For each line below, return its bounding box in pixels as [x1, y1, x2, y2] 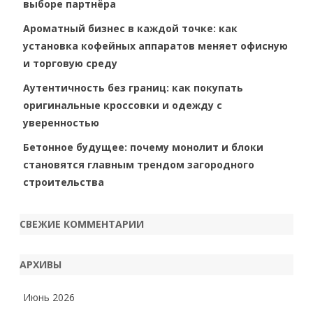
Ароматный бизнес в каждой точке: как [23, 22, 238, 35]
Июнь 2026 [23, 291, 75, 304]
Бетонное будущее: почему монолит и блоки [23, 140, 263, 154]
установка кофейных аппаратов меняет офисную [23, 39, 288, 52]
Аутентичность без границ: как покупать [23, 81, 243, 94]
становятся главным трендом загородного [23, 158, 254, 171]
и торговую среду [23, 57, 117, 70]
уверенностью [23, 116, 99, 129]
